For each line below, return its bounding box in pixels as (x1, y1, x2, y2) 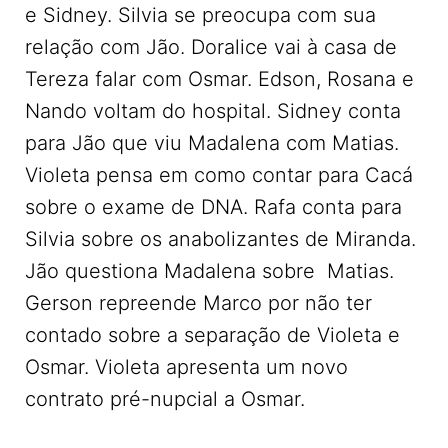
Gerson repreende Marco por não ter (25, 291, 372, 316)
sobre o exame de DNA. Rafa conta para (25, 195, 402, 220)
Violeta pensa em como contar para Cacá (25, 163, 413, 188)
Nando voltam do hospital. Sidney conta (25, 99, 401, 124)
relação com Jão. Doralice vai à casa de (25, 35, 397, 60)
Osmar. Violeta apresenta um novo (25, 355, 348, 380)
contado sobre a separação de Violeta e (25, 323, 400, 348)
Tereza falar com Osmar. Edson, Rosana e (25, 67, 414, 92)
